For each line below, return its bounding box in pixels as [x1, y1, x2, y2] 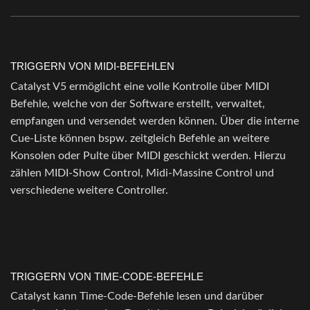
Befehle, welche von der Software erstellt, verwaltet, [10, 98, 265, 109]
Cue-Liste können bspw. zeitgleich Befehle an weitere [10, 132, 269, 144]
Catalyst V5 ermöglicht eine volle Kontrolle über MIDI [10, 80, 269, 92]
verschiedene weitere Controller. [10, 184, 168, 196]
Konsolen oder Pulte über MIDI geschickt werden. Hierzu [10, 149, 286, 161]
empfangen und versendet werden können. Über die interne [10, 115, 299, 127]
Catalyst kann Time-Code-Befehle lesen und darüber [10, 291, 264, 302]
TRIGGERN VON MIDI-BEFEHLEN [10, 60, 174, 73]
